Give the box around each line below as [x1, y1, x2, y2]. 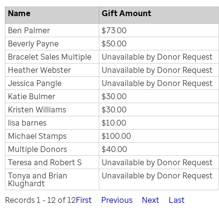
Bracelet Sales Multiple [8, 51, 91, 62]
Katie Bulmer [8, 91, 55, 102]
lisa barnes [8, 117, 46, 128]
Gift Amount [102, 8, 151, 19]
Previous [101, 195, 132, 205]
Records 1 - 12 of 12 [5, 195, 76, 205]
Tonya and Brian [8, 170, 67, 181]
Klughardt [8, 178, 45, 189]
